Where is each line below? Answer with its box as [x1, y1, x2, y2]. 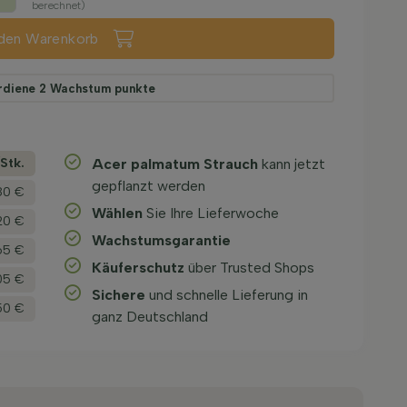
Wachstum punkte [46, 81, 156, 95]
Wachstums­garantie [92, 232, 232, 249]
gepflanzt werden [92, 177, 206, 194]
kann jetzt [258, 155, 326, 173]
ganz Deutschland [92, 308, 209, 325]
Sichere [92, 286, 146, 303]
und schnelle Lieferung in [145, 286, 309, 303]
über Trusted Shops [184, 259, 315, 276]
